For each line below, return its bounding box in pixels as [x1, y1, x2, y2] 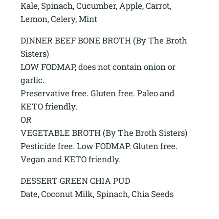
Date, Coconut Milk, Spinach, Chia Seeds [21, 188, 174, 199]
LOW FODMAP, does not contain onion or [21, 61, 175, 72]
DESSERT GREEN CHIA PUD [21, 175, 130, 186]
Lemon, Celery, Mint [21, 13, 97, 24]
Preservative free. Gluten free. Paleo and [21, 87, 175, 99]
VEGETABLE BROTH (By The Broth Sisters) [21, 127, 187, 138]
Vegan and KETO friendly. [21, 153, 121, 165]
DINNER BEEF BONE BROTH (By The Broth [21, 34, 187, 46]
